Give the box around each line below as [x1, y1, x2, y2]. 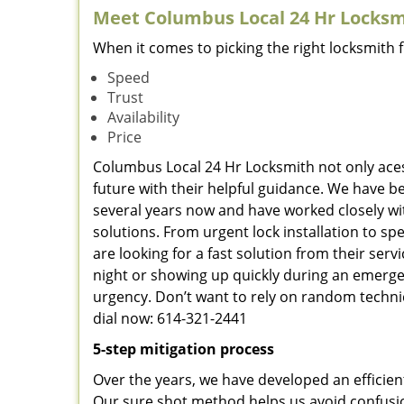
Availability [107, 107, 179, 127]
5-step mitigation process [93, 339, 274, 359]
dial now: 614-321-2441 [93, 308, 247, 328]
